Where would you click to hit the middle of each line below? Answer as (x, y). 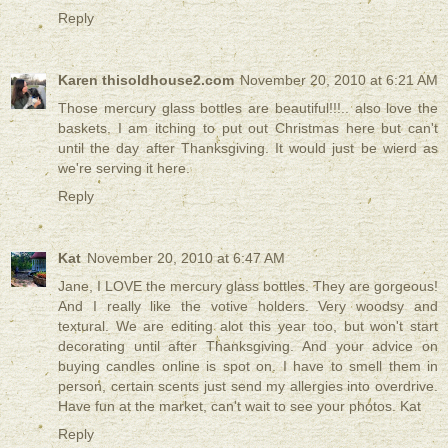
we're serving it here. (124, 167)
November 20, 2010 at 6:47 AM (186, 257)
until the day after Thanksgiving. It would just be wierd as (248, 147)
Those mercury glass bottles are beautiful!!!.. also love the (248, 107)
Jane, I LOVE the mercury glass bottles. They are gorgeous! (248, 285)
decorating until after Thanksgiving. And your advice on (248, 345)
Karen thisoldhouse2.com (146, 79)
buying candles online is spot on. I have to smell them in (248, 365)
